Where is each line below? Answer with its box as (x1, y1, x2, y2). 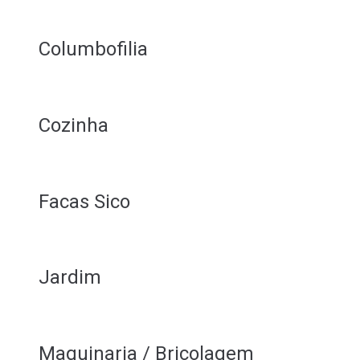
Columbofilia (39, 37, 148, 60)
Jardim (39, 266, 101, 289)
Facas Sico (39, 190, 130, 213)
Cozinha (39, 113, 108, 137)
